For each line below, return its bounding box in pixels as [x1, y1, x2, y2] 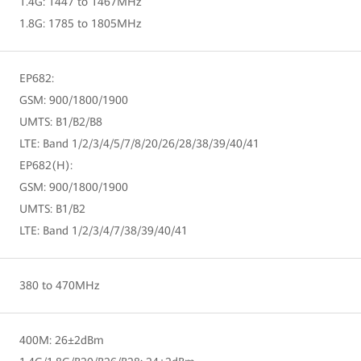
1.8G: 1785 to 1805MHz [19, 16, 142, 30]
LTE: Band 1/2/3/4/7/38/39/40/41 [19, 223, 188, 237]
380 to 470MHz [19, 278, 100, 292]
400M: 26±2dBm [19, 333, 104, 346]
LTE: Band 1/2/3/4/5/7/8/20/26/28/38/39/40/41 [19, 136, 259, 150]
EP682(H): [19, 158, 73, 172]
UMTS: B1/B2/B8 [19, 114, 102, 128]
